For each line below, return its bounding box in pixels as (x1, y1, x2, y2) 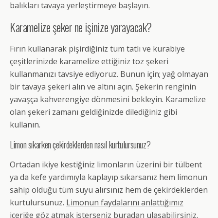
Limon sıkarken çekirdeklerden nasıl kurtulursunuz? (10, 138, 151, 151)
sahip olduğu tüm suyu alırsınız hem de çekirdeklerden (10, 184, 208, 196)
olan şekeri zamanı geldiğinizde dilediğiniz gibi (10, 107, 177, 118)
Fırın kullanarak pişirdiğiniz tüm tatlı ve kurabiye (10, 43, 185, 54)
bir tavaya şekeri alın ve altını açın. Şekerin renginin (10, 81, 196, 92)
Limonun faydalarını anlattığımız (66, 197, 183, 208)
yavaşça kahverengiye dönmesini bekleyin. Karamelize (10, 94, 206, 105)
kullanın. (10, 119, 40, 130)
